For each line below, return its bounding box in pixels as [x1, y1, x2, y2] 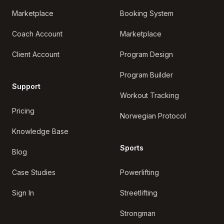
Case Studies [12, 168, 55, 176]
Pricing [12, 106, 34, 115]
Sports [120, 143, 143, 152]
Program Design [120, 50, 173, 58]
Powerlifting [120, 168, 159, 176]
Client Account [12, 50, 59, 58]
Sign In [12, 188, 34, 197]
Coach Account [12, 29, 62, 38]
